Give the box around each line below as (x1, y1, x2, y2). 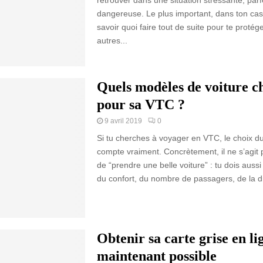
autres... (96, 36, 127, 46)
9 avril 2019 (104, 117, 142, 125)
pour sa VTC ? (96, 97, 185, 112)
